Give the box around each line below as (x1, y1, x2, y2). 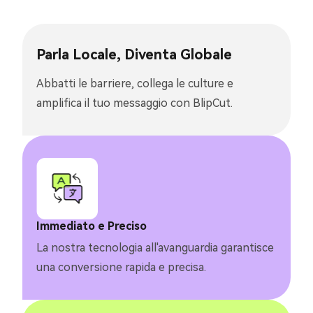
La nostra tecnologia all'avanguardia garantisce (36, 240, 274, 254)
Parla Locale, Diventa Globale (36, 45, 232, 63)
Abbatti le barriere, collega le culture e (36, 76, 233, 90)
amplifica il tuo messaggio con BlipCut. (36, 96, 233, 110)
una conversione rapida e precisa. (36, 260, 206, 274)
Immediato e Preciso (36, 219, 147, 233)
